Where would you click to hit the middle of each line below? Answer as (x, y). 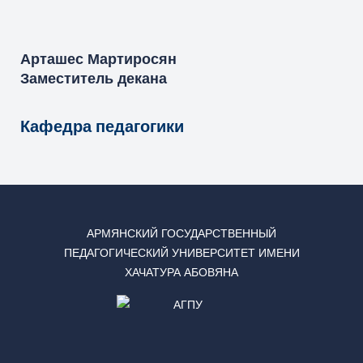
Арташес (52, 59)
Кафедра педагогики (102, 126)
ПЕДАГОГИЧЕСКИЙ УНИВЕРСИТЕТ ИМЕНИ (181, 253)
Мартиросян (132, 59)
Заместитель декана (94, 78)
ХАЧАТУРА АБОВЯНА (181, 272)
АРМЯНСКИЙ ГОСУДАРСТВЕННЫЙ (181, 233)
